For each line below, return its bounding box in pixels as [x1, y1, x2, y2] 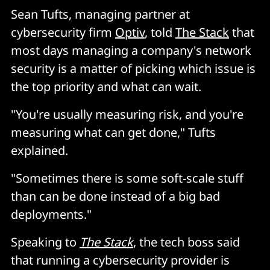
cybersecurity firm [11, 24, 115, 41]
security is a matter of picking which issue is [11, 60, 256, 77]
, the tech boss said [133, 234, 240, 251]
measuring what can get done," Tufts [11, 124, 216, 141]
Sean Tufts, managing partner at [11, 6, 190, 23]
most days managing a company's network [11, 42, 251, 59]
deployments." [11, 206, 92, 223]
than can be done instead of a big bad [11, 188, 220, 205]
